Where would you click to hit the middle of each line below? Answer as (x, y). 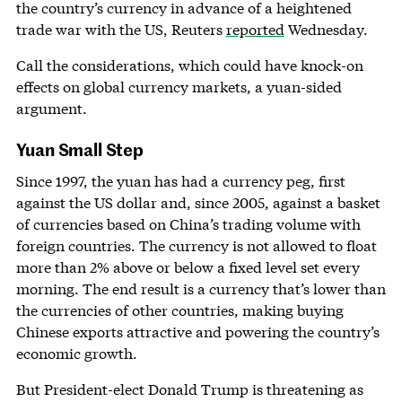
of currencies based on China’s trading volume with (188, 223)
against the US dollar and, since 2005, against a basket (198, 202)
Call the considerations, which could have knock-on (189, 65)
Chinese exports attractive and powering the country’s (197, 331)
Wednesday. (326, 29)
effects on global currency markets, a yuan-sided (179, 86)
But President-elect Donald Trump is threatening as (189, 389)
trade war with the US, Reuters (121, 29)
